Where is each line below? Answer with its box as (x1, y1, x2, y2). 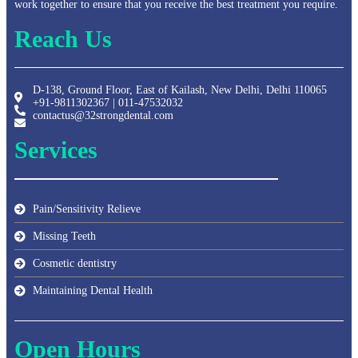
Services (14, 137, 97, 164)
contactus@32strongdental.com (32, 109, 173, 122)
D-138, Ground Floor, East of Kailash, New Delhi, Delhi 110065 (32, 84, 327, 97)
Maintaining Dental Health (32, 284, 153, 296)
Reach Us (14, 25, 112, 52)
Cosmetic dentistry (32, 257, 117, 269)
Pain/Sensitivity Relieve (32, 202, 141, 215)
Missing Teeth (32, 229, 96, 242)
